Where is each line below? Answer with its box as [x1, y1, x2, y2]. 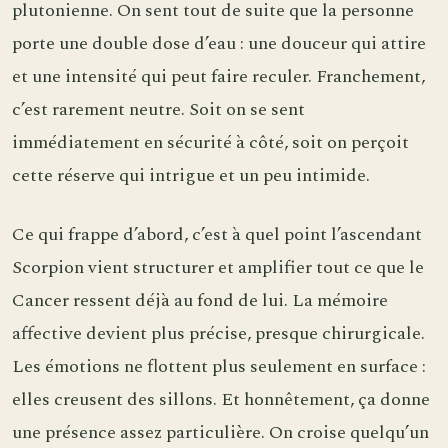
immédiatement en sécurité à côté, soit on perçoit [12, 129, 409, 157]
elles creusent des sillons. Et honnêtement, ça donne [12, 385, 430, 413]
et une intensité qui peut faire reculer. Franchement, [12, 63, 425, 91]
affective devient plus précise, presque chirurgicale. [12, 319, 425, 347]
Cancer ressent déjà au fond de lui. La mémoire [12, 286, 388, 314]
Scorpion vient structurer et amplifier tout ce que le [12, 253, 424, 281]
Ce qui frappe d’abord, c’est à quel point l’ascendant [12, 220, 422, 248]
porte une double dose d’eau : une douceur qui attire [12, 30, 426, 58]
